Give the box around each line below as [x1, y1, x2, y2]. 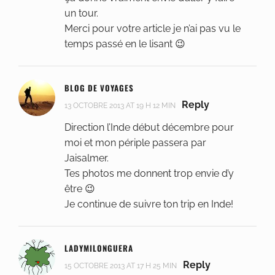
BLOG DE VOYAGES [64, 82, 134, 95]
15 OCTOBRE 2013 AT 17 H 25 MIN [64, 261, 177, 271]
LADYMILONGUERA [64, 242, 133, 255]
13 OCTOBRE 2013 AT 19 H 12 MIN [64, 101, 176, 110]
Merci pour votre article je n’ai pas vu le [64, 23, 241, 35]
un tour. [64, 7, 98, 20]
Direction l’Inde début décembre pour [64, 122, 234, 134]
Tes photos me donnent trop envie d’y [64, 168, 234, 180]
